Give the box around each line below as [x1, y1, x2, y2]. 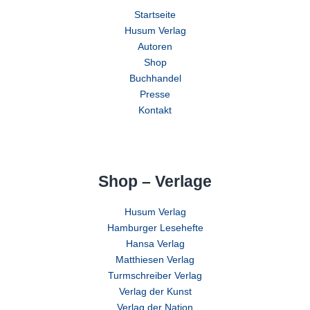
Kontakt [138, 104, 172, 116]
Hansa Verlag [125, 238, 185, 250]
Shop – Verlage [98, 172, 212, 191]
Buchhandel [129, 73, 181, 84]
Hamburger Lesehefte [107, 222, 203, 234]
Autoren [138, 41, 172, 53]
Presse [140, 89, 170, 100]
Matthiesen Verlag [116, 254, 194, 266]
